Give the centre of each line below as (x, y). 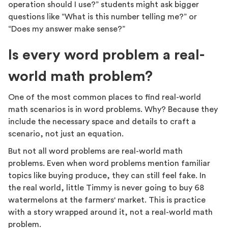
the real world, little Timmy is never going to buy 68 (106, 188)
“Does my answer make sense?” (67, 29)
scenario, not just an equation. (67, 134)
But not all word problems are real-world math (95, 151)
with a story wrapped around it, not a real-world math (110, 212)
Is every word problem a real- (106, 55)
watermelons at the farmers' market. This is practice (107, 200)
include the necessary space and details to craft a (102, 122)
